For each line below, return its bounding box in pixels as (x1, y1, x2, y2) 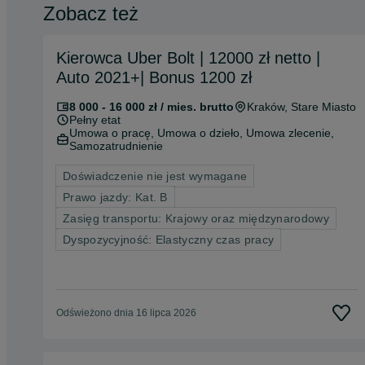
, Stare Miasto (284, 99, 356, 113)
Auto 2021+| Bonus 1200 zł (56, 68, 252, 86)
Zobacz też (43, 2, 139, 24)
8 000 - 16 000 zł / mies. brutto (69, 99, 234, 113)
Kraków (247, 99, 284, 113)
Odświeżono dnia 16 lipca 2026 (56, 306, 196, 319)
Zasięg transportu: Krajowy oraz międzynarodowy (63, 211, 329, 225)
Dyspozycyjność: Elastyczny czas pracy (63, 232, 275, 246)
